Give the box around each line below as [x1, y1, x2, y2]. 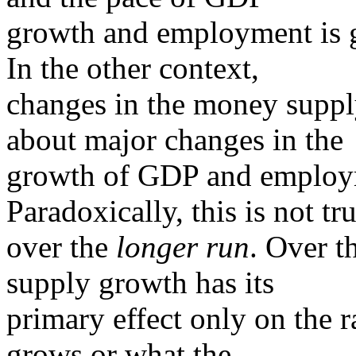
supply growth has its [6, 265, 274, 300]
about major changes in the [6, 122, 343, 157]
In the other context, [6, 51, 259, 85]
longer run [116, 230, 250, 264]
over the [6, 230, 116, 264]
